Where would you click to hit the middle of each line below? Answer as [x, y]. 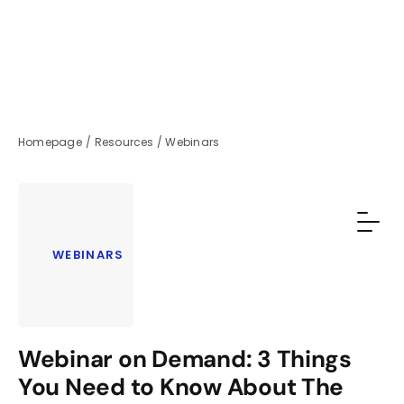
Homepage [50, 142]
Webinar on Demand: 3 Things [185, 359]
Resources [125, 142]
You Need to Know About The [181, 387]
